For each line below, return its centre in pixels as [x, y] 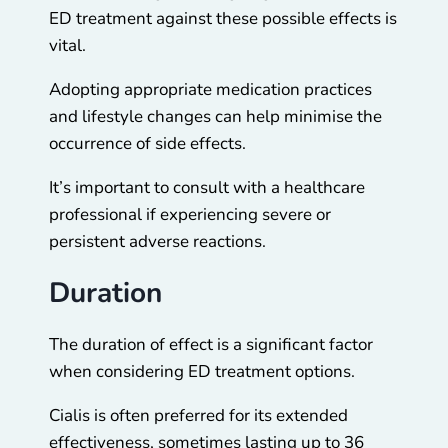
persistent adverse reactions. [157, 242]
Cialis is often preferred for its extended [198, 416]
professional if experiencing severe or [190, 215]
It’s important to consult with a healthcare [207, 188]
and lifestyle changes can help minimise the [215, 117]
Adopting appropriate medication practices [210, 90]
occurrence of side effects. [149, 144]
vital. [69, 46]
